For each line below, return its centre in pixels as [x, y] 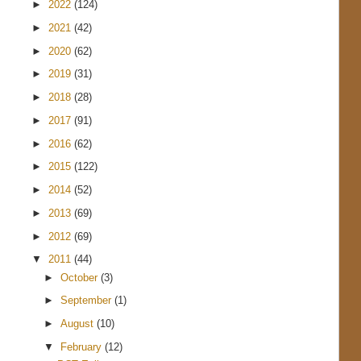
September [88, 301]
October [81, 277]
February [83, 346]
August [79, 324]
